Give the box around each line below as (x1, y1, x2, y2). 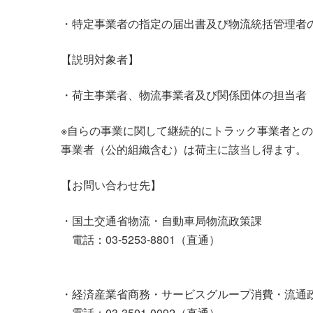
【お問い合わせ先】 (61, 176, 161, 193)
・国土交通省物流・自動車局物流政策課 (61, 212, 262, 228)
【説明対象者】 (61, 50, 139, 67)
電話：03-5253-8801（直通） (61, 231, 220, 247)
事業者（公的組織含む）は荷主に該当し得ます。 (61, 140, 307, 157)
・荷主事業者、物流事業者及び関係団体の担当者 (61, 86, 307, 103)
